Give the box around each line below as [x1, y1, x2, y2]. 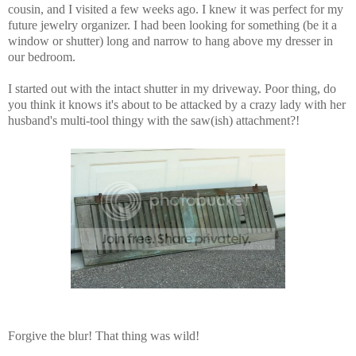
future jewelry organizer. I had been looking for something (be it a [8, 18, 337, 33]
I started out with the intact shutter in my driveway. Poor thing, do [8, 82, 336, 96]
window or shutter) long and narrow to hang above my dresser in [8, 34, 333, 48]
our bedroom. [8, 50, 75, 64]
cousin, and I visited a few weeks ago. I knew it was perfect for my [8, 2, 343, 17]
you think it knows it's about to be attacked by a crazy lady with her [8, 98, 346, 112]
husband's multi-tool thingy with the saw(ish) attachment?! [8, 114, 300, 128]
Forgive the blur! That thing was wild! [8, 329, 199, 343]
